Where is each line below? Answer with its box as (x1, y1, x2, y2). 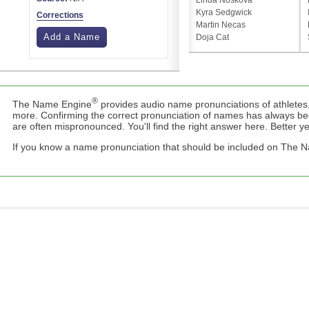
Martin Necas (196, 20, 246, 30)
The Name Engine (12, 99, 92, 110)
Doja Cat (196, 32, 229, 43)
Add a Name (43, 32, 100, 43)
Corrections (37, 10, 83, 21)
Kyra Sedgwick (196, 8, 252, 18)
